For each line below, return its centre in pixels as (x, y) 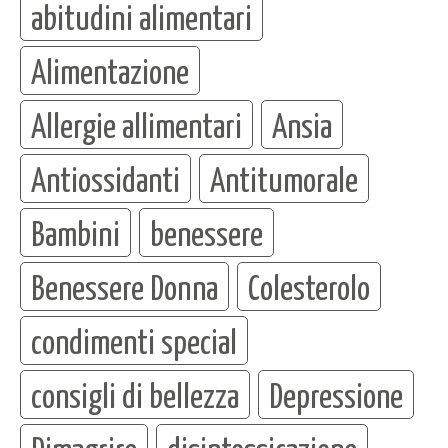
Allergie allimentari (136, 124)
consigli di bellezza (135, 394)
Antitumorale (284, 178)
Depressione (336, 394)
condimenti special (134, 340)
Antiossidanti (105, 178)
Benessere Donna (124, 286)
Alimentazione (110, 70)
